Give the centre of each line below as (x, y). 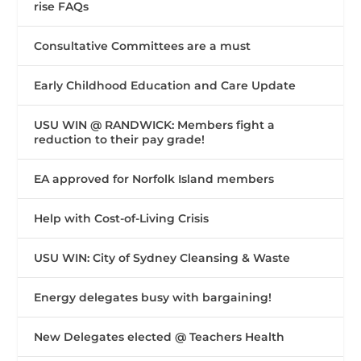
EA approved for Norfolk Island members (154, 179)
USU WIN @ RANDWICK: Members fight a (155, 125)
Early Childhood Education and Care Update (165, 86)
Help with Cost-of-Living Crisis (122, 219)
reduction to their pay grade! (120, 140)
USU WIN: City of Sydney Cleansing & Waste (162, 258)
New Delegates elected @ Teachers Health (160, 337)
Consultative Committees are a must (143, 46)
